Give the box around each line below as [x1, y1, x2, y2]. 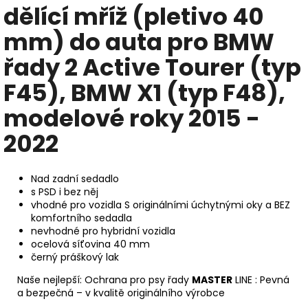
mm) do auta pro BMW [3, 25, 274, 59]
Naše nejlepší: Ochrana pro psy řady [17, 272, 192, 287]
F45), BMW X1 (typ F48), [3, 76, 285, 110]
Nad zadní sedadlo [31, 171, 119, 186]
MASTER [192, 272, 232, 287]
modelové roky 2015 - [3, 102, 260, 135]
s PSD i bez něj [31, 184, 98, 199]
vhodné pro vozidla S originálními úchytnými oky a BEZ [31, 197, 290, 212]
